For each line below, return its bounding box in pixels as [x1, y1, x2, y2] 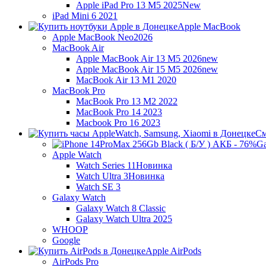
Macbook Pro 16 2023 [76, 118, 160, 128]
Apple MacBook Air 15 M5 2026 [76, 64, 202, 74]
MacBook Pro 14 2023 [76, 107, 162, 117]
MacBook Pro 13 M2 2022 [76, 96, 178, 106]
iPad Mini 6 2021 [52, 11, 118, 21]
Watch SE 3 [76, 182, 121, 192]
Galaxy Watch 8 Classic [76, 203, 166, 213]
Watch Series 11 [76, 160, 136, 170]
